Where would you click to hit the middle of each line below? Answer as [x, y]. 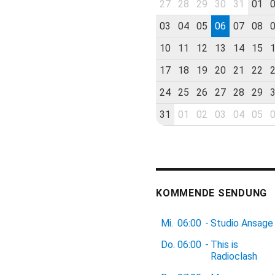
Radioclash [234, 256]
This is [224, 244]
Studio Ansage [242, 223]
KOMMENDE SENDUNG [211, 193]
